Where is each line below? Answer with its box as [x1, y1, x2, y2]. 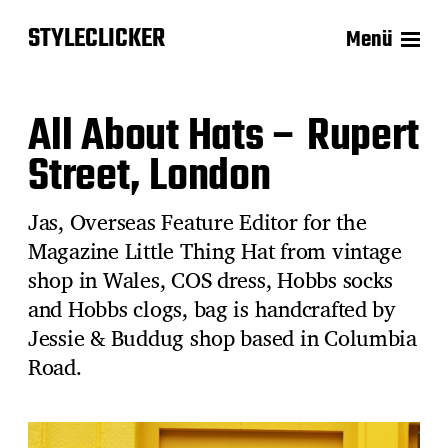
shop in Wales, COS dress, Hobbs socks [28, 261, 394, 298]
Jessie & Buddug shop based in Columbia [28, 319, 417, 356]
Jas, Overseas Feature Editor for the [28, 203, 367, 240]
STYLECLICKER [28, 18, 165, 59]
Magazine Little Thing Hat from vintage [28, 232, 402, 269]
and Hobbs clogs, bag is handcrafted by [28, 290, 396, 327]
